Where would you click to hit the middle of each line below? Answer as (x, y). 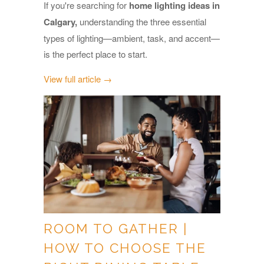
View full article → (78, 79)
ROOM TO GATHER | (115, 229)
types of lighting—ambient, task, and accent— (132, 38)
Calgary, (62, 22)
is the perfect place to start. (95, 54)
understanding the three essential (143, 22)
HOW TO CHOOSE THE (125, 248)
